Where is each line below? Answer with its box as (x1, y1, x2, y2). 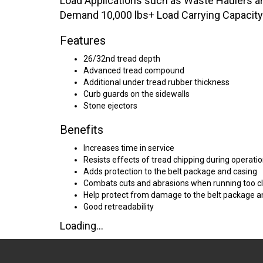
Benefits (60, 123, 103, 137)
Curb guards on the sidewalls (83, 89, 190, 99)
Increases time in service (83, 143, 174, 153)
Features (60, 33, 106, 48)
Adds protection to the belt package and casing (83, 167, 257, 176)
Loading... (60, 220, 103, 232)
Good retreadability (83, 202, 154, 211)
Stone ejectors (83, 101, 137, 110)
